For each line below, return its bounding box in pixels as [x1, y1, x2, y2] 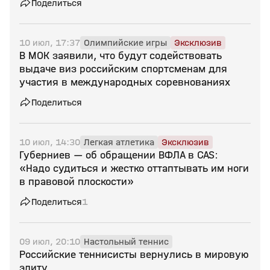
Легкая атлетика [84, 136, 154, 148]
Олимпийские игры [84, 37, 167, 48]
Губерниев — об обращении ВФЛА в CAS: [19, 149, 218, 162]
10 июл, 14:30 [19, 136, 80, 148]
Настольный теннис [84, 236, 169, 247]
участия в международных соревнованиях [19, 76, 230, 89]
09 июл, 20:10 [19, 236, 80, 247]
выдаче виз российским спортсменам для [19, 63, 227, 75]
